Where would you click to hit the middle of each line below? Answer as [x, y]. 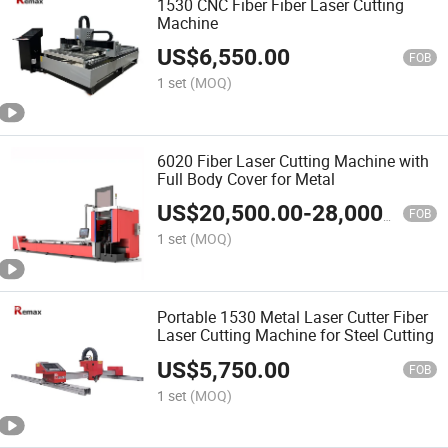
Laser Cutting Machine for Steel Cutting [296, 335]
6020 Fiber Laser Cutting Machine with [293, 160]
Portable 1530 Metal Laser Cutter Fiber [293, 317]
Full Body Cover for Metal [246, 178]
